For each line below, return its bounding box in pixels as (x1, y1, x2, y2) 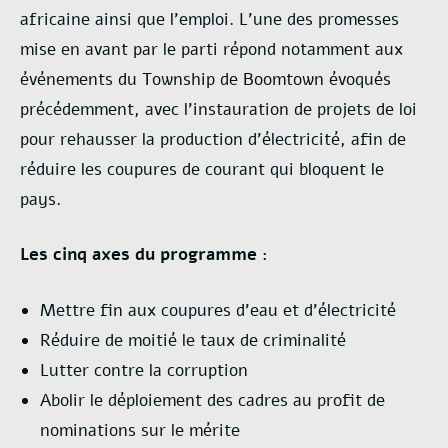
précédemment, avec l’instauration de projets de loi (20, 97, 417, 121)
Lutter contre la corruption (40, 358, 248, 382)
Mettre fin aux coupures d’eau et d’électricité (40, 298, 396, 322)
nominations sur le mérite (40, 418, 240, 442)
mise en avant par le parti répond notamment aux (20, 37, 403, 61)
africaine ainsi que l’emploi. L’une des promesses (20, 7, 399, 31)
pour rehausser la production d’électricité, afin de (20, 127, 406, 151)
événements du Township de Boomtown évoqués (20, 67, 391, 91)
